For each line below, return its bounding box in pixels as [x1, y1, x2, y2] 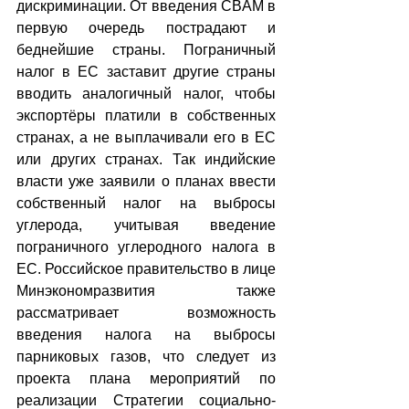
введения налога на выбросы [16, 326, 276, 342]
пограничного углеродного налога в [16, 238, 276, 255]
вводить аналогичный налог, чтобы [16, 85, 276, 101]
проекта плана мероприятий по [16, 370, 276, 386]
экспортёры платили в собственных [16, 107, 276, 123]
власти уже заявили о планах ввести [16, 173, 276, 189]
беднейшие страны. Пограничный [16, 41, 276, 58]
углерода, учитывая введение [16, 216, 276, 233]
